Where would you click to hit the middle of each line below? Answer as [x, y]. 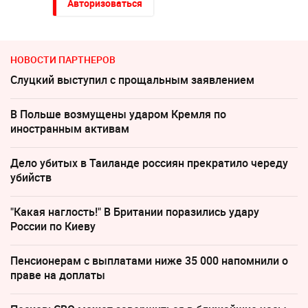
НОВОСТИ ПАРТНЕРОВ [63, 59]
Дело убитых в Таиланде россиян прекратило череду [149, 163]
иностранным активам [70, 128]
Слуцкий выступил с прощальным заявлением [132, 79]
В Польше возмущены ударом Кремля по [118, 114]
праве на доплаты [58, 275]
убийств [31, 177]
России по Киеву [53, 226]
